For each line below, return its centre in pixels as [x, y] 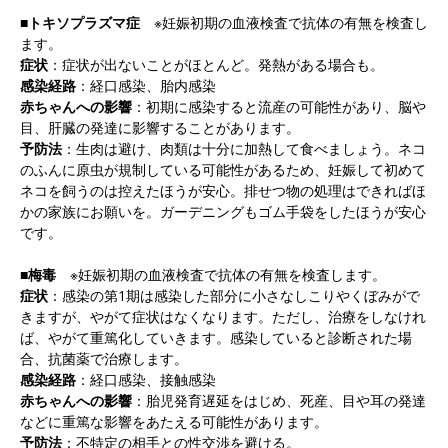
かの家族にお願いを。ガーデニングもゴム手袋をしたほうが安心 [223, 212]
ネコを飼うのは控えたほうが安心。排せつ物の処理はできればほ [223, 191]
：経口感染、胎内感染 [146, 86]
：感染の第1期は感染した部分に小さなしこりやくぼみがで [234, 296]
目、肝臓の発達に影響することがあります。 [160, 128]
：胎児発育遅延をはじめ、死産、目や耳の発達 [279, 401]
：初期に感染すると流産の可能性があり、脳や [279, 107]
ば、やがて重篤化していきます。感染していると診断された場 [216, 338]
